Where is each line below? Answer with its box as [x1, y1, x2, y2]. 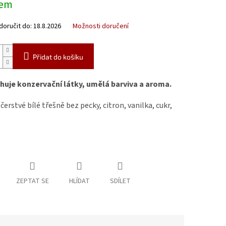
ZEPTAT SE [16, 176, 49, 187]
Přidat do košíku [32, 52, 83, 62]
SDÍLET [109, 176, 131, 187]
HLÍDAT [69, 176, 90, 187]
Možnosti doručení [72, 21, 129, 32]
